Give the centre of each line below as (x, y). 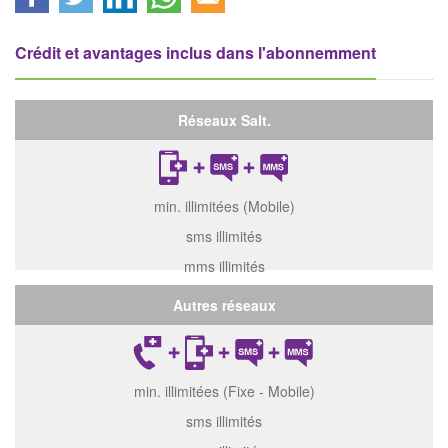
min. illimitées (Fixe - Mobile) (224, 391)
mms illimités (224, 266)
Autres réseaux (224, 305)
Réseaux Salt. (224, 120)
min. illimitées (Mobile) (224, 206)
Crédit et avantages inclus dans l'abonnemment (195, 52)
